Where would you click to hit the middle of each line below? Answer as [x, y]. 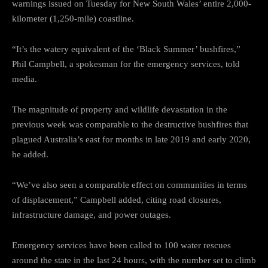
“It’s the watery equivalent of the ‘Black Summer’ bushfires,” [126, 49]
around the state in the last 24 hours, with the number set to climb [134, 260]
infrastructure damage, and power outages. [92, 214]
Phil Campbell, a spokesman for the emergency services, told [126, 64]
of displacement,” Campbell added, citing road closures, [117, 200]
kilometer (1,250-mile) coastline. [73, 18]
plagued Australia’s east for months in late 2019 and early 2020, [131, 139]
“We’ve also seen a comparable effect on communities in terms [130, 185]
